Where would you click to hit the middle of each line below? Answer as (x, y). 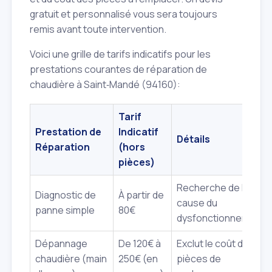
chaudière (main (71, 259)
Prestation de (68, 132)
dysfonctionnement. (222, 218)
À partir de (141, 195)
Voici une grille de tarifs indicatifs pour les (120, 54)
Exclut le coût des (216, 244)
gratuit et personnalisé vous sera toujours (124, 14)
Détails (193, 139)
